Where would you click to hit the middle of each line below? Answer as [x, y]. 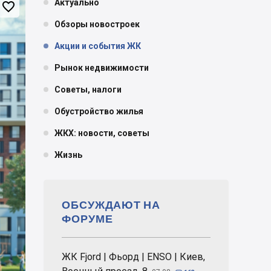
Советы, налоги [88, 90]
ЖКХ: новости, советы [102, 133]
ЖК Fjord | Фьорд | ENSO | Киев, [133, 257]
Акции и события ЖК [98, 46]
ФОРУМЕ [87, 218]
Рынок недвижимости [102, 68]
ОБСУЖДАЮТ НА [111, 204]
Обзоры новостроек [97, 24]
